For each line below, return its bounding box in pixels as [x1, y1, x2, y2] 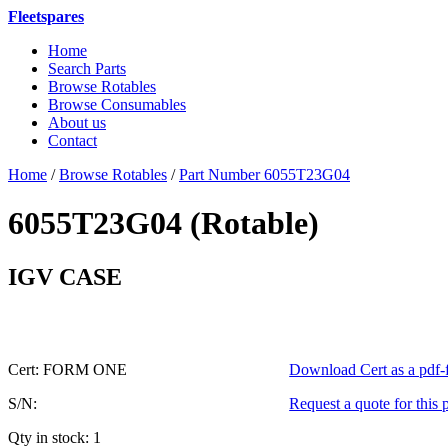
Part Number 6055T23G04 [179, 166, 350, 183]
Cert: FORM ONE [8, 360, 127, 378]
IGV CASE [8, 263, 122, 290]
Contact [48, 132, 97, 149]
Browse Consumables [48, 96, 186, 113]
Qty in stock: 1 [8, 428, 101, 446]
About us [48, 114, 106, 131]
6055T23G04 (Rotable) [8, 205, 327, 242]
